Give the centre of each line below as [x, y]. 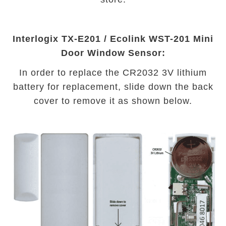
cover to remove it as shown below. [113, 101]
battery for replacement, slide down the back [113, 87]
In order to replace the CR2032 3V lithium [113, 72]
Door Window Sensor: [113, 53]
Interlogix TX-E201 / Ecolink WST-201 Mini [113, 39]
